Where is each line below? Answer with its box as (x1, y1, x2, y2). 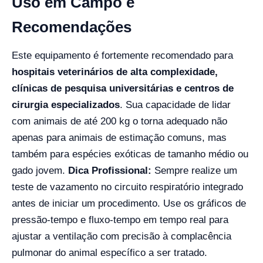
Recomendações (12, 18, 131, 36)
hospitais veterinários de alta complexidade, (12, 66, 218, 77)
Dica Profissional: (68, 165, 151, 176)
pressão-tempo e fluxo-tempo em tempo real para (12, 214, 228, 225)
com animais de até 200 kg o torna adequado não (12, 116, 227, 127)
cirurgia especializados (12, 99, 120, 110)
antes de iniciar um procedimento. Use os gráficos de (12, 198, 246, 209)
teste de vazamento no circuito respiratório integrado (12, 181, 243, 193)
